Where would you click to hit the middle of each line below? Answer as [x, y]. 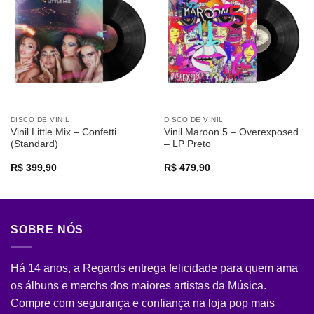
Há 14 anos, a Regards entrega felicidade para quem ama [154, 268]
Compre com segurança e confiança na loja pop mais [143, 303]
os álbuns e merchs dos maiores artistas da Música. [138, 286]
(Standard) [34, 144]
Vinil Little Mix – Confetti [63, 132]
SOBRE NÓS [47, 230]
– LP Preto [187, 144]
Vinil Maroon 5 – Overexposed [231, 132]
